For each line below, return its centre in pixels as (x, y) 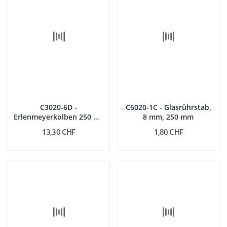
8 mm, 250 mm (168, 117)
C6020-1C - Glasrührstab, (168, 107)
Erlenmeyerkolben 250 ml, (59, 117)
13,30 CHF (59, 132)
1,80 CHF (168, 132)
